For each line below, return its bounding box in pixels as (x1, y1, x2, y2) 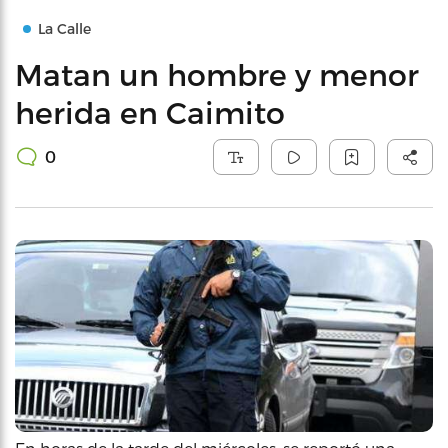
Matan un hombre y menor (15, 56, 419, 92)
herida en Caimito (15, 94, 285, 130)
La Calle (38, 20, 91, 37)
